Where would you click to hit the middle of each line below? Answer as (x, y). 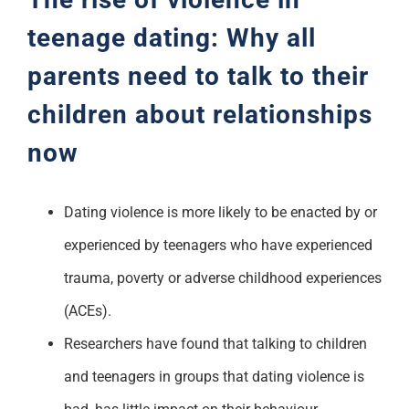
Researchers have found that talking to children (215, 343)
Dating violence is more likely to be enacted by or (220, 212)
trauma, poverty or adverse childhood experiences (222, 278)
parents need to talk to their (198, 76)
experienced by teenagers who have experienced (218, 245)
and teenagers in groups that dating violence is (214, 376)
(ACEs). (87, 310)
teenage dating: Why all (171, 37)
